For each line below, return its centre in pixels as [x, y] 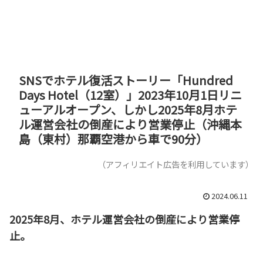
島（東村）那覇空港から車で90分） [113, 139]
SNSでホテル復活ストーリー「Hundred [126, 80]
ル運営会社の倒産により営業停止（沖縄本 [130, 124]
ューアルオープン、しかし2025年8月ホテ [128, 109]
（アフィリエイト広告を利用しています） [176, 164]
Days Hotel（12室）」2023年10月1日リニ [130, 95]
